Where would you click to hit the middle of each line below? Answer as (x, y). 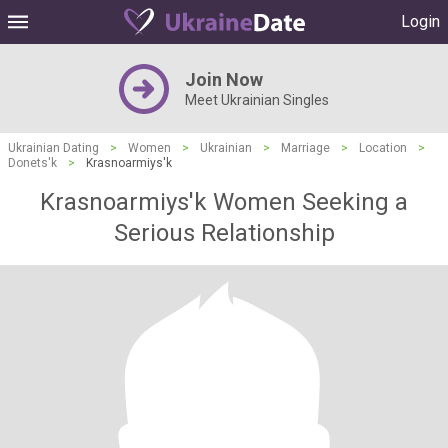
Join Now (224, 79)
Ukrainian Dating (53, 148)
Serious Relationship (224, 233)
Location (383, 148)
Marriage (305, 148)
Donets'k (32, 163)
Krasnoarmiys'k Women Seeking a (224, 202)
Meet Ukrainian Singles (257, 100)
